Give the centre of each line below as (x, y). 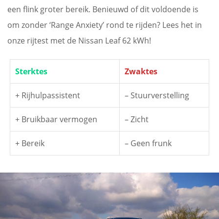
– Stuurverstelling (157, 95)
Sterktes (31, 71)
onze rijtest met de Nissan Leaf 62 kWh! (79, 41)
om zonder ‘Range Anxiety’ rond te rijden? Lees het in (105, 25)
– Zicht (137, 119)
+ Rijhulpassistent (48, 95)
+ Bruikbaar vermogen (56, 119)
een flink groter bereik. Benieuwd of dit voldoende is (103, 9)
